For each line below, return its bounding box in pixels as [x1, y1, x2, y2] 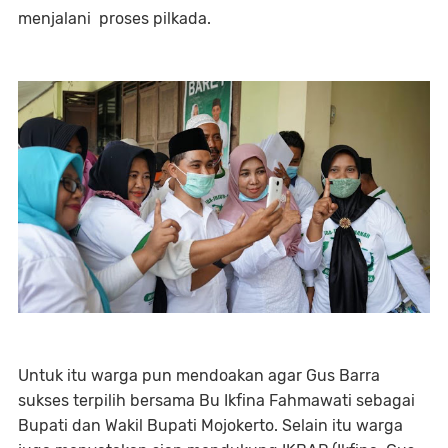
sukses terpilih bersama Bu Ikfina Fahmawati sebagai [18, 390, 415, 410]
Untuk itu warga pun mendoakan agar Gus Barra [18, 365, 380, 385]
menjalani [18, 8, 95, 28]
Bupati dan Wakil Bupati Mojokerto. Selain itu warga [18, 415, 403, 435]
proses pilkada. [95, 8, 211, 28]
